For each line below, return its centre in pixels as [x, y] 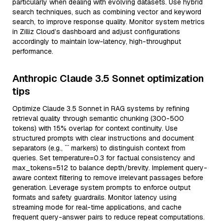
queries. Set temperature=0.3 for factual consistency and [104, 158]
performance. [33, 51]
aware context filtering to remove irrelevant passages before [108, 178]
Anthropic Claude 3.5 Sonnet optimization [108, 78]
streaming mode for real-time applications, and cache [97, 207]
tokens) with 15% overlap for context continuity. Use [95, 128]
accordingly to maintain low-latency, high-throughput [97, 41]
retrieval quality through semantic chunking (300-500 [98, 118]
